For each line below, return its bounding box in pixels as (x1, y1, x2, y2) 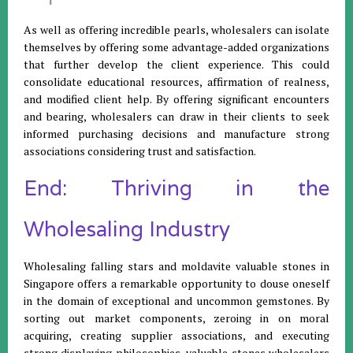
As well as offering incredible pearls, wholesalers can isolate (24, 21, 329, 37)
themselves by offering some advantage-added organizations (24, 39, 329, 54)
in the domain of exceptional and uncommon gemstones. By (24, 292, 329, 308)
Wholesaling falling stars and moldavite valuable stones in (24, 258, 329, 273)
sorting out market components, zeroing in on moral (24, 310, 329, 325)
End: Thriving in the (24, 174, 329, 201)
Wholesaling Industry (24, 215, 230, 242)
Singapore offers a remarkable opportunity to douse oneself (24, 275, 329, 291)
